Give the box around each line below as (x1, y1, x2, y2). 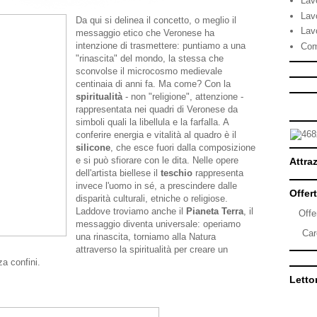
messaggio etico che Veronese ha (76, 28, 214, 38)
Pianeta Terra (186, 206, 243, 217)
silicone (76, 142, 110, 153)
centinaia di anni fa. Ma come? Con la (76, 79, 231, 89)
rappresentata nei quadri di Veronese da (76, 104, 238, 115)
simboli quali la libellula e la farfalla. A (76, 117, 229, 127)
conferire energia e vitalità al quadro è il (76, 129, 236, 140)
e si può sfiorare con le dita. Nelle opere (76, 155, 238, 166)
